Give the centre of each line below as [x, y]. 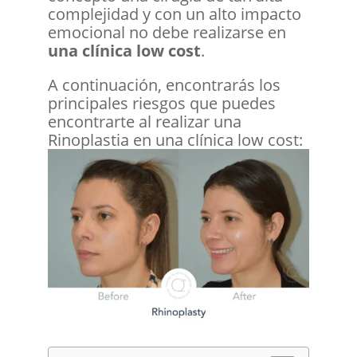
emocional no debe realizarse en [167, 32]
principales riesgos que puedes [161, 103]
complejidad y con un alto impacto [174, 14]
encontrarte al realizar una [144, 121]
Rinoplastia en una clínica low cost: [175, 139]
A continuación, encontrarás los [164, 84]
